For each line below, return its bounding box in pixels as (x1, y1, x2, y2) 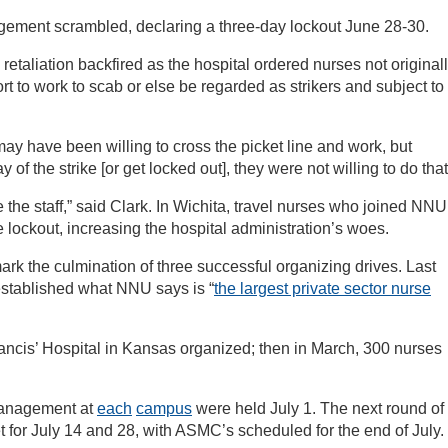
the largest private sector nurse (214, 280, 431, 298)
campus (136, 400, 192, 418)
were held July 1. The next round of (192, 400, 444, 418)
